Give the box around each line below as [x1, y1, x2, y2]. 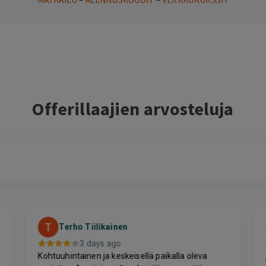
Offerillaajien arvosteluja [32, 97, 234, 120]
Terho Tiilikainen [59, 221, 128, 232]
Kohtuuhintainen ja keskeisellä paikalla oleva [38, 251, 208, 261]
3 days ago [80, 238, 121, 248]
